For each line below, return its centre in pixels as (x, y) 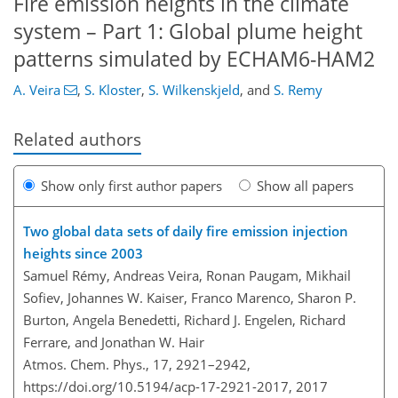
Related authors (77, 139)
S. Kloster (112, 90)
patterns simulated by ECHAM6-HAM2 (194, 59)
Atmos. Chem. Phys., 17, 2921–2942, (137, 364)
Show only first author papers (131, 185)
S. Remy (298, 90)
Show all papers (305, 185)
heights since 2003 (83, 253)
